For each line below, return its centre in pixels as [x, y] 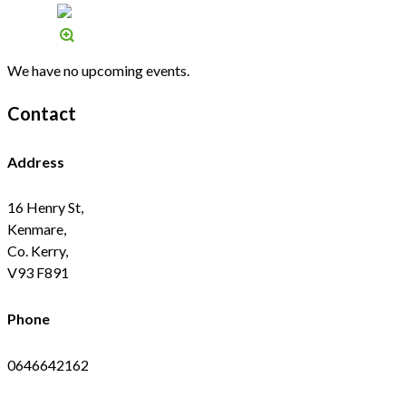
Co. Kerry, [38, 251]
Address [36, 161]
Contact [42, 113]
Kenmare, [37, 229]
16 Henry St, [45, 208]
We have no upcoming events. [98, 70]
